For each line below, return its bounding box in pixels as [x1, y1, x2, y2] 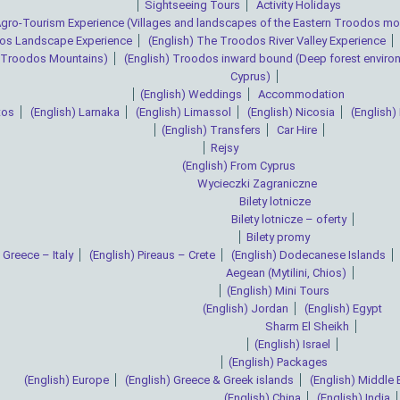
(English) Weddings [140, 87, 242, 102]
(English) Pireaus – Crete [89, 248, 215, 262]
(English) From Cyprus [182, 159, 296, 173]
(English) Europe [23, 373, 109, 387]
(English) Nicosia [247, 105, 335, 120]
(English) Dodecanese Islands [231, 248, 386, 262]
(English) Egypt [304, 302, 382, 316]
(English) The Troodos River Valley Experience [147, 34, 386, 48]
